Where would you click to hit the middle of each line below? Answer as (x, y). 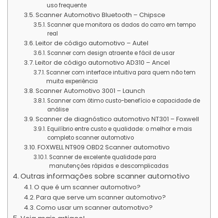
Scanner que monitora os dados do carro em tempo (121, 25)
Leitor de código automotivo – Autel (92, 43)
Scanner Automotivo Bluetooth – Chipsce (101, 15)
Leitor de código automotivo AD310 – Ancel (103, 62)
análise (58, 109)
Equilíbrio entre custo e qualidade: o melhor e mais (119, 129)
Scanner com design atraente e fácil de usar (111, 53)
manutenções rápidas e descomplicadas (109, 166)
